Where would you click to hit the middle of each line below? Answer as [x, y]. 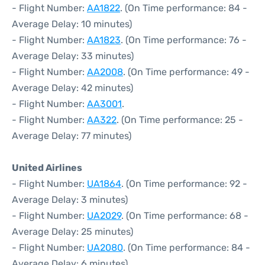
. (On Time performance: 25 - [180, 120]
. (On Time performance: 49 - [186, 72]
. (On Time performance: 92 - [184, 184]
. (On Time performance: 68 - [185, 216]
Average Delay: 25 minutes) [72, 232]
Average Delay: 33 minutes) [73, 56]
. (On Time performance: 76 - [184, 40]
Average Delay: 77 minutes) [72, 136]
